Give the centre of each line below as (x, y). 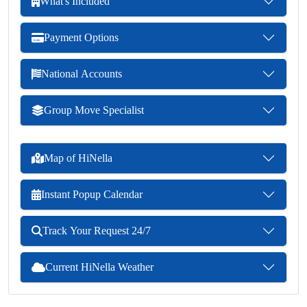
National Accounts (82, 73)
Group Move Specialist (94, 110)
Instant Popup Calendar (92, 194)
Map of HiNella (78, 158)
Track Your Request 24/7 (97, 230)
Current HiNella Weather (99, 267)
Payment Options (81, 37)
